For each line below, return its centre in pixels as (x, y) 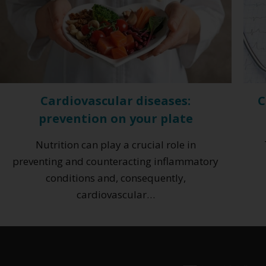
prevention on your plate (115, 118)
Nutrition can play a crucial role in (115, 144)
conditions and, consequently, (115, 178)
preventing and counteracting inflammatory (116, 161)
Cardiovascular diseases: (116, 100)
